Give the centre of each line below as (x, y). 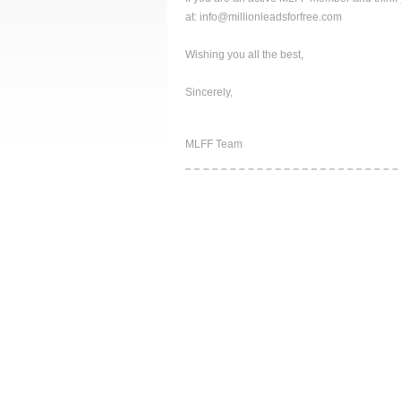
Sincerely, (209, 92)
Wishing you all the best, (244, 55)
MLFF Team (214, 144)
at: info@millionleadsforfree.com (264, 17)
